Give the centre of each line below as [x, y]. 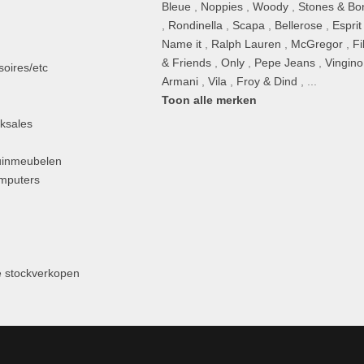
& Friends [187, 63]
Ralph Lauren [247, 44]
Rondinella [196, 25]
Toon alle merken [210, 100]
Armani [180, 81]
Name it [182, 44]
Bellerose [299, 25]
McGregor [317, 44]
